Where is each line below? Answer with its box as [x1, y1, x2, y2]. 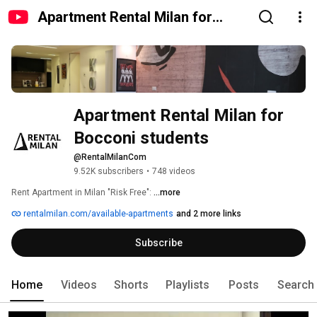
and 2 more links [176, 209, 241, 219]
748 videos [152, 166, 195, 177]
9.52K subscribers [74, 166, 144, 177]
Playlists [166, 278, 209, 292]
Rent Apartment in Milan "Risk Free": [11, 188, 154, 198]
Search [277, 278, 314, 292]
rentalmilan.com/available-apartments [21, 209, 173, 219]
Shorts [114, 278, 149, 292]
